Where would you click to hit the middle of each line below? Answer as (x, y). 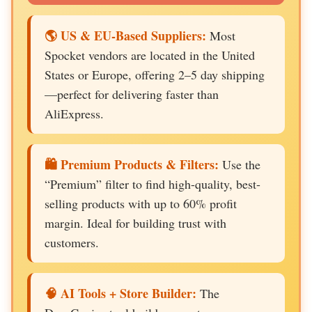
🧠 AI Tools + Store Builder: (120, 293)
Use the (240, 164)
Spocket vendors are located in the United (150, 55)
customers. (72, 242)
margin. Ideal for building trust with (135, 223)
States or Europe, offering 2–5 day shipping (155, 75)
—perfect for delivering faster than (132, 94)
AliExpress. (74, 114)
